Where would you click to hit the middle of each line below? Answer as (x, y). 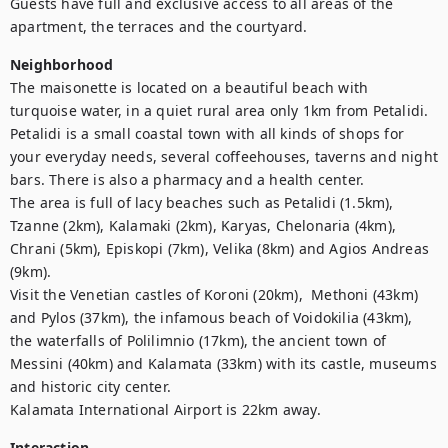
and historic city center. (90, 386)
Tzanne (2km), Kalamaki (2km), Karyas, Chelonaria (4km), (203, 225)
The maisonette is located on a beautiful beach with (189, 87)
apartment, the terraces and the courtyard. (159, 26)
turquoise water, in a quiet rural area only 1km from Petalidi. (219, 110)
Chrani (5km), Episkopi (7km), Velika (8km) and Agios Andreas (220, 248)
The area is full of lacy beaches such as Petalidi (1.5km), (202, 202)
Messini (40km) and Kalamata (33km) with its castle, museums (223, 363)
